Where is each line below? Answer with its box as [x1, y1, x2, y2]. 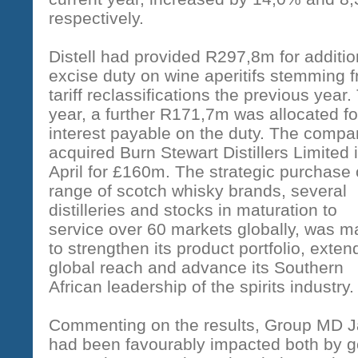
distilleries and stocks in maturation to [49, 201, 337, 219]
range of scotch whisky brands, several [49, 181, 347, 200]
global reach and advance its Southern [49, 258, 344, 276]
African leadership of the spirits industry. [49, 277, 354, 296]
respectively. [49, 9, 144, 27]
